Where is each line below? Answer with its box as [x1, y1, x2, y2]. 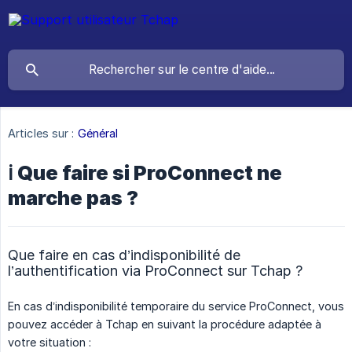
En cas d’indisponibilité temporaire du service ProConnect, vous [8, 299, 344, 313]
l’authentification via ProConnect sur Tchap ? [8, 262, 302, 280]
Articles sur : [8, 126, 75, 141]
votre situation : [8, 335, 91, 350]
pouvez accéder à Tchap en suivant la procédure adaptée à [8, 317, 321, 332]
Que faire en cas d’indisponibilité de [8, 247, 240, 264]
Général [77, 126, 119, 141]
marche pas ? [8, 186, 138, 211]
